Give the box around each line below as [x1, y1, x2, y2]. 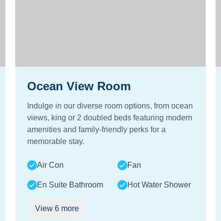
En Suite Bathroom [37, 181, 103, 189]
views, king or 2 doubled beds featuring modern [27, 113, 192, 122]
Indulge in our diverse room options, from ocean [27, 102, 193, 110]
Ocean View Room [27, 79, 131, 93]
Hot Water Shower [127, 181, 191, 189]
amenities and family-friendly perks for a [27, 125, 166, 134]
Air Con [37, 161, 64, 169]
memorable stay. [27, 137, 84, 146]
